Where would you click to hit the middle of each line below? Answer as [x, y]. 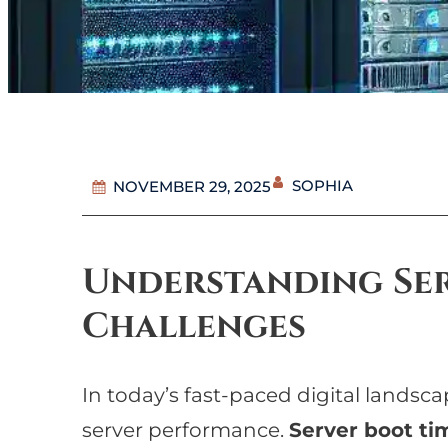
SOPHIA [322, 185]
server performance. [185, 430]
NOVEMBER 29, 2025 [191, 187]
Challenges [193, 327]
